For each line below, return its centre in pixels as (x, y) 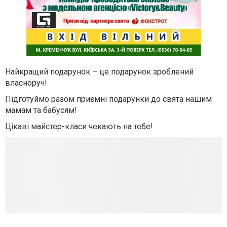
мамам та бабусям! (41, 110)
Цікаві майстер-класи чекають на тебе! (79, 126)
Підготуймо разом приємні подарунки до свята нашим (108, 99)
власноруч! (26, 83)
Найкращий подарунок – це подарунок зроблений (99, 72)
